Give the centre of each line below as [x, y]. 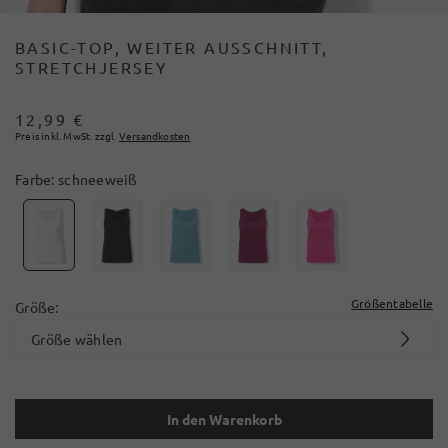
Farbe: [36, 179]
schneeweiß [97, 179]
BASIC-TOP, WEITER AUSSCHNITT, [172, 47]
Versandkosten [154, 135]
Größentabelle [391, 302]
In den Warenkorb [224, 418]
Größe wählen [77, 338]
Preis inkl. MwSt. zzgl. [66, 135]
